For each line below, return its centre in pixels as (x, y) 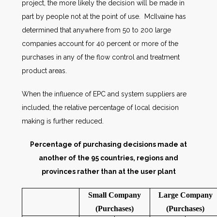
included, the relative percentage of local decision (100, 108)
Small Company (115, 195)
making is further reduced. (63, 121)
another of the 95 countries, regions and (108, 158)
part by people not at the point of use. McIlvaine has (104, 16)
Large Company (185, 195)
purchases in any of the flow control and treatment (101, 57)
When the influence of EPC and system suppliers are (104, 94)
